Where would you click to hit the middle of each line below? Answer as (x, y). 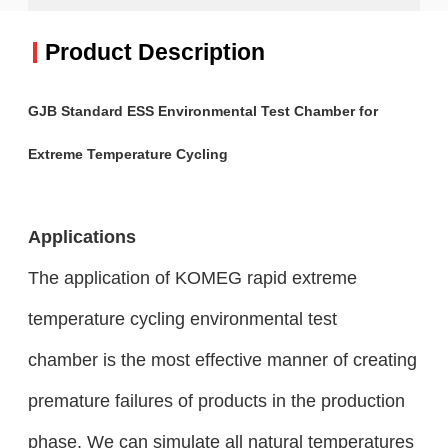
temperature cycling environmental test (182, 318)
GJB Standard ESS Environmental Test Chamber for (202, 110)
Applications (81, 236)
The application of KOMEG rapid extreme (192, 277)
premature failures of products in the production (216, 400)
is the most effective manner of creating (259, 359)
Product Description (154, 52)
